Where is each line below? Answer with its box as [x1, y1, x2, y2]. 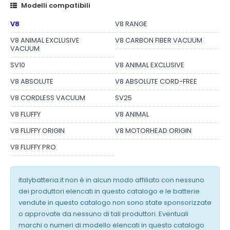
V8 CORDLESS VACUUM [10, 93, 85, 103]
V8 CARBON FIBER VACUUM [115, 35, 202, 46]
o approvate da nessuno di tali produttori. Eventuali [18, 209, 188, 219]
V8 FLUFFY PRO [10, 142, 56, 152]
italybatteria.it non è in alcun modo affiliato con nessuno [18, 175, 204, 185]
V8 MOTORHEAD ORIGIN [115, 126, 191, 136]
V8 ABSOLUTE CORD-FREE [115, 76, 197, 87]
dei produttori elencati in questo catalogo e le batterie [18, 186, 200, 197]
